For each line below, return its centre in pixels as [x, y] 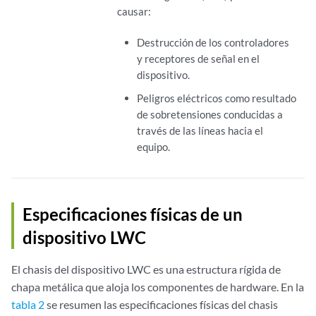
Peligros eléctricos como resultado [216, 98]
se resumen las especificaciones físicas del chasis [161, 305]
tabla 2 [28, 305]
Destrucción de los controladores [213, 43]
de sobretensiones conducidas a [209, 115]
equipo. [153, 147]
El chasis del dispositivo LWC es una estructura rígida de [146, 269]
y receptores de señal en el [198, 59]
